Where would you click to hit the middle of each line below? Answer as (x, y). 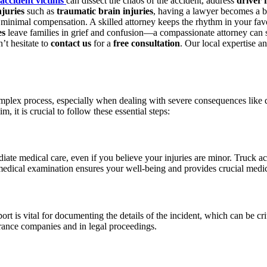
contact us (71, 44)
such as (41, 11)
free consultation (147, 44)
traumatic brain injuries (105, 11)
